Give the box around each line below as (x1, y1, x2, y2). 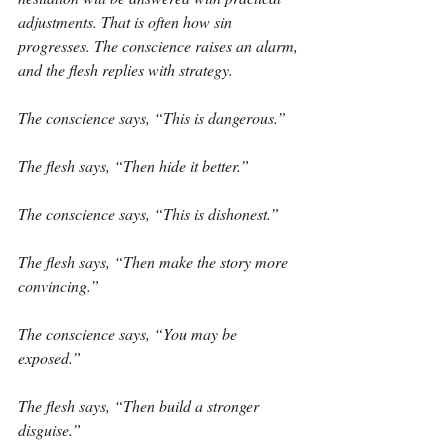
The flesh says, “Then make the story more (18, 251, 292, 272)
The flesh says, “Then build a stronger (18, 395, 263, 416)
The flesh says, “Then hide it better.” (18, 155, 249, 176)
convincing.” (18, 275, 99, 296)
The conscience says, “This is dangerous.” (18, 107, 286, 128)
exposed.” (18, 347, 81, 368)
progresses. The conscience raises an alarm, (18, 35, 302, 56)
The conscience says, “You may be (18, 323, 241, 344)
